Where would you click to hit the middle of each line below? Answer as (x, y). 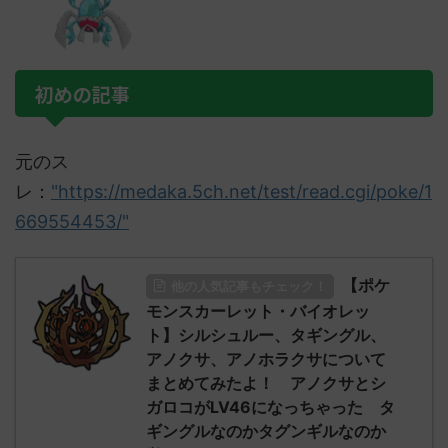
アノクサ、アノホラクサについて (266, 359)
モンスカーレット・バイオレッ (258, 311)
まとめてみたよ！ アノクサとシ (266, 383)
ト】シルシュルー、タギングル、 (266, 335)
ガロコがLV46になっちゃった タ (270, 407)
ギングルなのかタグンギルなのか (266, 431)
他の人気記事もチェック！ (249, 286)
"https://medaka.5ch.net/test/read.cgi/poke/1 (241, 191)
